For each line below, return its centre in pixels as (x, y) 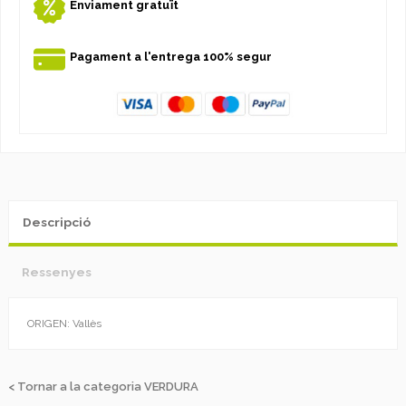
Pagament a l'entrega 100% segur (171, 57)
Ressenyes (57, 271)
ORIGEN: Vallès (64, 323)
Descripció (57, 222)
